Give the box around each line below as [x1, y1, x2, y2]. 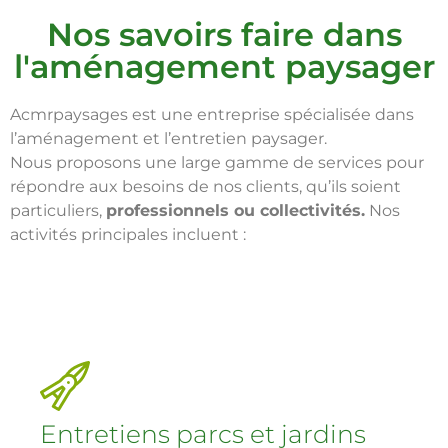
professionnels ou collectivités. [106, 201, 365, 220]
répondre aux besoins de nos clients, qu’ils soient [10, 177, 401, 196]
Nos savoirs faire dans [46, 15, 402, 54]
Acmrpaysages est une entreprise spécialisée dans [10, 105, 414, 124]
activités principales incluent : [10, 225, 246, 244]
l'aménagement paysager [13, 47, 435, 86]
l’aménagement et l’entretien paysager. [10, 129, 327, 148]
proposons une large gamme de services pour [56, 153, 424, 172]
